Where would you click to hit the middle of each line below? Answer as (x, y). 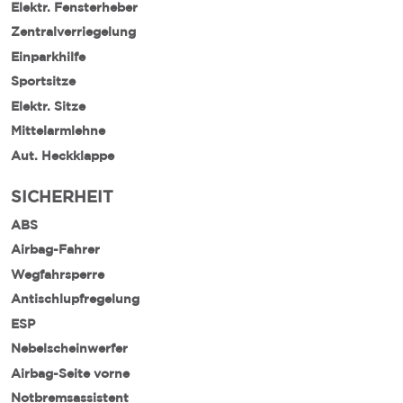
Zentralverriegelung (73, 31)
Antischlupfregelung (75, 299)
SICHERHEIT (62, 196)
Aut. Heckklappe (63, 155)
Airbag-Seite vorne (70, 373)
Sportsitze (43, 81)
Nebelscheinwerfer (69, 348)
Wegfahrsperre (58, 274)
